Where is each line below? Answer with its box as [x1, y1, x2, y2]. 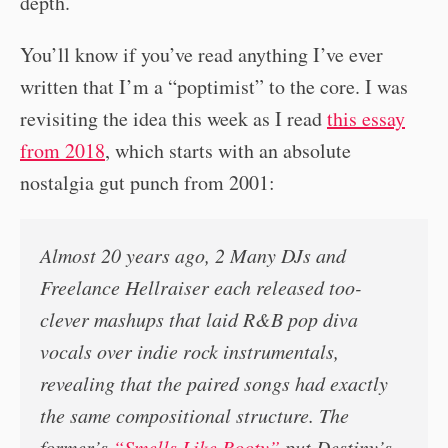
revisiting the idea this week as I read [20, 105, 327, 133]
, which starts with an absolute [105, 137, 351, 165]
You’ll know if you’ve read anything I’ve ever [20, 41, 383, 69]
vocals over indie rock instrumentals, [40, 338, 339, 365]
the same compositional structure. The [40, 402, 349, 429]
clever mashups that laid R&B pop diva [40, 306, 358, 333]
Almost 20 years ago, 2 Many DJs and [40, 242, 346, 269]
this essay [327, 105, 405, 133]
